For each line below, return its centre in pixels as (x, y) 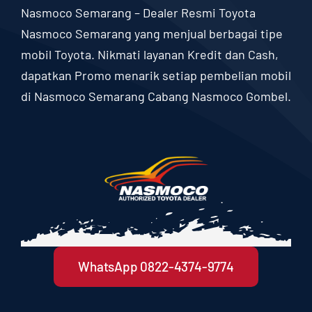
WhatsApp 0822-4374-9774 (156, 267)
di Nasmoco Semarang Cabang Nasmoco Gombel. (156, 96)
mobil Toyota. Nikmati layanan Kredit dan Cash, (149, 55)
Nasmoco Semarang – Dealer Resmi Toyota (138, 13)
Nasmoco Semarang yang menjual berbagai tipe (151, 34)
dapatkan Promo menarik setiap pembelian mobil (156, 76)
